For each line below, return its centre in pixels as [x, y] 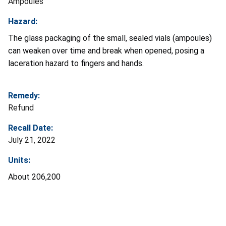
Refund [21, 107]
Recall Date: [31, 128]
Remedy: [24, 95]
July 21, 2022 [32, 140]
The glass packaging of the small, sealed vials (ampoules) [110, 38]
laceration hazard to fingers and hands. [79, 63]
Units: [19, 160]
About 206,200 [34, 177]
